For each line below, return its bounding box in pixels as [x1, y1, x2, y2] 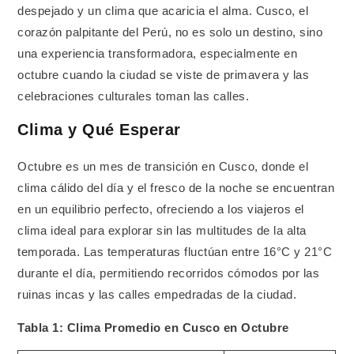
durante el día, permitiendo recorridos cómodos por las [17, 267, 320, 281]
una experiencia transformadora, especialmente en [17, 47, 298, 60]
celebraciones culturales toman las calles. [17, 89, 250, 103]
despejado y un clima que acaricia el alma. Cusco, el [17, 4, 309, 17]
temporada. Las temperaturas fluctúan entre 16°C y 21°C [17, 246, 333, 259]
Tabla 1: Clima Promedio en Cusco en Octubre [17, 321, 289, 334]
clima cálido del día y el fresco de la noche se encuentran [17, 182, 335, 195]
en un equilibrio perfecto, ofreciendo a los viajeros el [17, 203, 304, 217]
